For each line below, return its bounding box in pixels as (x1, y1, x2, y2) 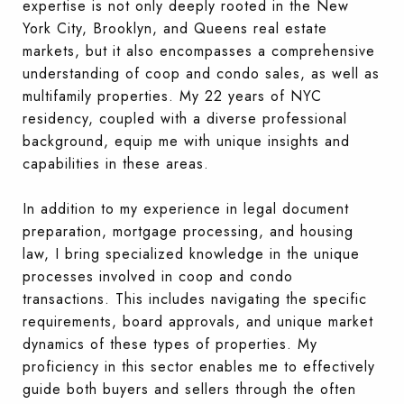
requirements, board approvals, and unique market (23, 310, 373, 332)
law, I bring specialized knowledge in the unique (23, 243, 360, 264)
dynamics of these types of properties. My (23, 333, 317, 354)
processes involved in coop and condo (23, 265, 293, 287)
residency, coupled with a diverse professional (23, 107, 347, 129)
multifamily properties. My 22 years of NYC (23, 85, 322, 106)
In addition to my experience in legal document (23, 197, 349, 219)
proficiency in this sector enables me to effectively (23, 355, 375, 377)
